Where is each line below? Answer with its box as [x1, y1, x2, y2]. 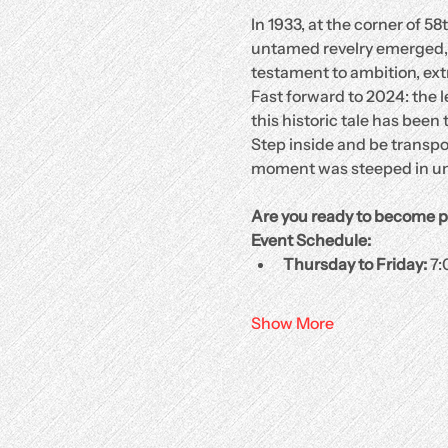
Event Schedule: [250, 230, 371, 250]
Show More [250, 313, 334, 333]
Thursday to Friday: [282, 254, 427, 274]
